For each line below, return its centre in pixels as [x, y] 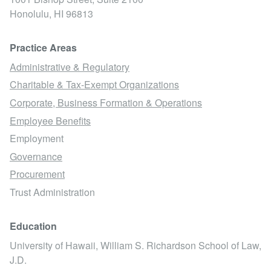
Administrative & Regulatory [70, 67]
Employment [37, 139]
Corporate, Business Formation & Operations [106, 102]
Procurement [37, 174]
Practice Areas [43, 47]
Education [33, 226]
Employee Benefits [50, 120]
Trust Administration [52, 192]
